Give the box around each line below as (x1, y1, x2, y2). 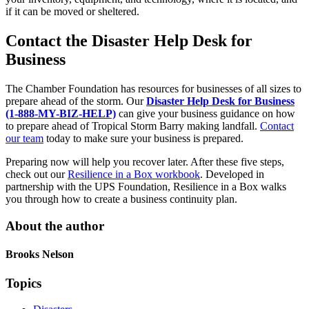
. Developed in (200, 168, 264, 181)
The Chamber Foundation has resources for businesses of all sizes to (6, 83, 301, 95)
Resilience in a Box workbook (68, 168, 200, 181)
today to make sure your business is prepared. (43, 132, 243, 145)
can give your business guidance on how (116, 108, 295, 120)
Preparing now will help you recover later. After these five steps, (6, 156, 284, 168)
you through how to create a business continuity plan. (6, 193, 237, 206)
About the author (6, 219, 104, 233)
